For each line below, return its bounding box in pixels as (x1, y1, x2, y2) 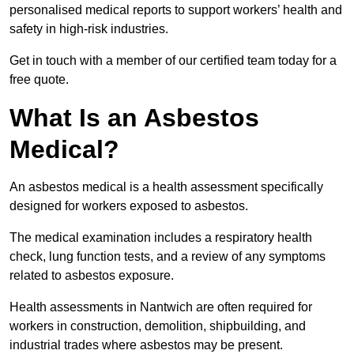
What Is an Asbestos (9, 104, 259, 133)
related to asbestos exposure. (9, 269, 177, 283)
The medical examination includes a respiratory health (9, 231, 312, 245)
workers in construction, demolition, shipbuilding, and (9, 319, 306, 333)
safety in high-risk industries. (9, 22, 168, 36)
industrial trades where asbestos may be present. (9, 338, 286, 352)
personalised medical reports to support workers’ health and (9, 3, 342, 17)
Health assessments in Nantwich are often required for (9, 300, 312, 314)
